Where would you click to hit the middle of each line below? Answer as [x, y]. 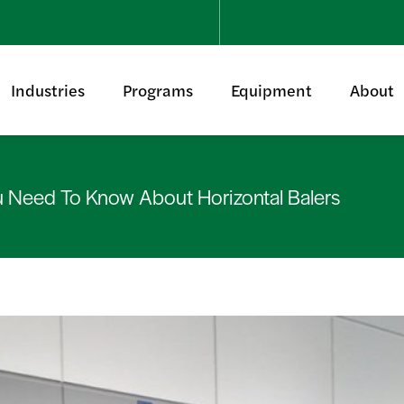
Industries [47, 90]
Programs [157, 90]
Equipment [271, 90]
